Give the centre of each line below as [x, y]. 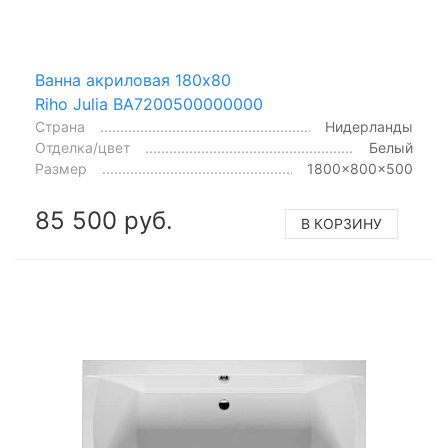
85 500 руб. [104, 220]
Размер [61, 168]
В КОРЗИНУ [341, 223]
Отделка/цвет [82, 147]
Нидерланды [369, 126]
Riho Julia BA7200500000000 [149, 104]
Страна [60, 126]
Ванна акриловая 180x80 [133, 80]
